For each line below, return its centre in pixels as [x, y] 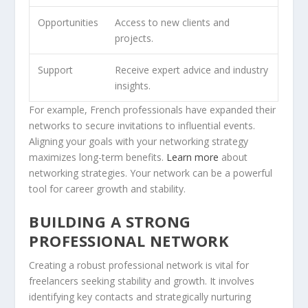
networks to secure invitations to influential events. [142, 126]
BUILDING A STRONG [110, 222]
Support [56, 70]
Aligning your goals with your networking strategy [139, 142]
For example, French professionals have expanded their [153, 110]
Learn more [193, 157]
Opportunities [68, 23]
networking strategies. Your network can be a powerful [151, 173]
